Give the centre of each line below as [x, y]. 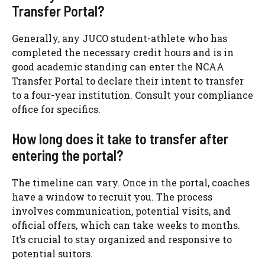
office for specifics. [56, 109]
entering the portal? [67, 155]
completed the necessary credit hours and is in [123, 52]
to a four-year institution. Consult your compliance [132, 95]
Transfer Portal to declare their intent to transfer [128, 80]
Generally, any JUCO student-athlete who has [119, 38]
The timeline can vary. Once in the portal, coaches [131, 182]
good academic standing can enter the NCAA [118, 66]
